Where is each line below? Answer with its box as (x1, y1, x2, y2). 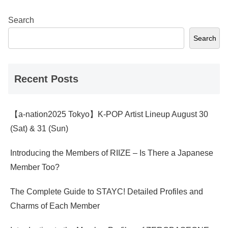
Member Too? (10, 162, 60, 172)
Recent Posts (14, 73, 78, 84)
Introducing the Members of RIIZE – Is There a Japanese (10, 148, 213, 157)
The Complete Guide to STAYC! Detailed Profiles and (10, 187, 203, 196)
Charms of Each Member (10, 201, 100, 210)
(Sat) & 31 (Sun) (10, 124, 68, 133)
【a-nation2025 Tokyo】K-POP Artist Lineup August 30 (10, 109, 208, 119)
